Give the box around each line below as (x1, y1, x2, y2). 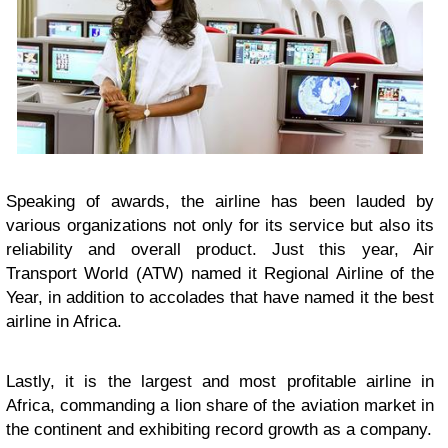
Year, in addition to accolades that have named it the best (6, 288, 434, 308)
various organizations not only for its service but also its (6, 216, 434, 236)
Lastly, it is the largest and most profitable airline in (6, 372, 434, 392)
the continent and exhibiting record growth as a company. (6, 420, 432, 440)
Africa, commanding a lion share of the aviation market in (6, 396, 434, 416)
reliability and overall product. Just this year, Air (6, 240, 434, 260)
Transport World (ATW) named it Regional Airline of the (6, 264, 434, 284)
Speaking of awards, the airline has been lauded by (6, 192, 434, 212)
